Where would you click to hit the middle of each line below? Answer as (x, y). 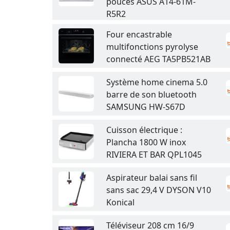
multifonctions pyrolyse (152, 47)
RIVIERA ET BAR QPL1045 (154, 155)
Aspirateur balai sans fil (152, 178)
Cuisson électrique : (144, 130)
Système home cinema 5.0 (157, 82)
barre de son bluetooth (151, 94)
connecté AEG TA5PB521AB (158, 59)
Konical (120, 202)
